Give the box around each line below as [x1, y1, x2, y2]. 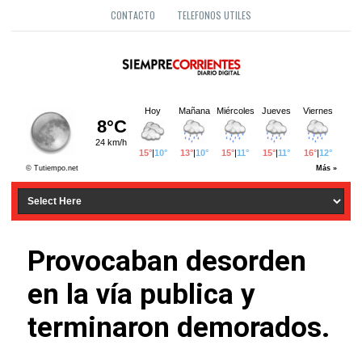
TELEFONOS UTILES [177, 8, 251, 22]
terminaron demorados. [27, 311, 330, 345]
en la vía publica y [27, 278, 255, 312]
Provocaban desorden [27, 245, 306, 279]
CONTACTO [111, 8, 155, 22]
